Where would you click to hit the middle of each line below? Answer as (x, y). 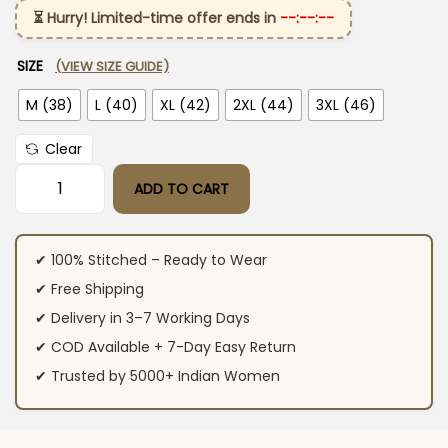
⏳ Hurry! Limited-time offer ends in (156, 18)
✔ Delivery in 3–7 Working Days (142, 317)
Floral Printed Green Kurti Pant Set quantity (207, 197)
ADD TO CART (181, 189)
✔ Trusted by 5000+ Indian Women (157, 375)
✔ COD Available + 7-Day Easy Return (165, 346)
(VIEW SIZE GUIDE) (112, 67)
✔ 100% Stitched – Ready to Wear (150, 259)
